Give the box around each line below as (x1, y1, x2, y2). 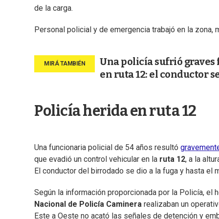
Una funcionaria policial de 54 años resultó (34, 143, 180, 153)
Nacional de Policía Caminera (34, 199, 142, 209)
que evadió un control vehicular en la (34, 154, 159, 164)
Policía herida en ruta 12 (34, 102, 197, 120)
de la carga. (34, 3, 73, 13)
